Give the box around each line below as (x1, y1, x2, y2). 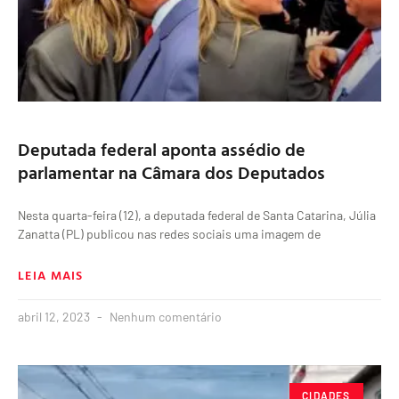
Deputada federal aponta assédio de (18, 135, 305, 163)
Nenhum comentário (107, 309, 222, 325)
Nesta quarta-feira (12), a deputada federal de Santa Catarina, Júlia (18, 208, 376, 224)
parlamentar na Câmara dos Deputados (18, 159, 325, 186)
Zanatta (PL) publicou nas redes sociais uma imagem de (18, 226, 321, 242)
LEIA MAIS (18, 265, 84, 285)
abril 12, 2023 (18, 309, 93, 325)
